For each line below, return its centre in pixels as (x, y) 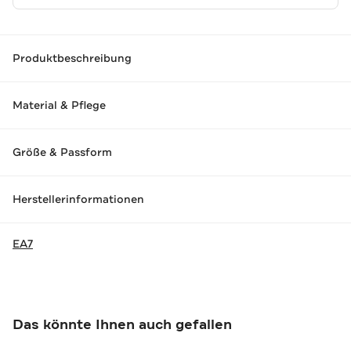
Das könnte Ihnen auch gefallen (122, 324)
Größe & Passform (62, 152)
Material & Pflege (59, 105)
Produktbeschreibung (72, 58)
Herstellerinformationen (78, 199)
